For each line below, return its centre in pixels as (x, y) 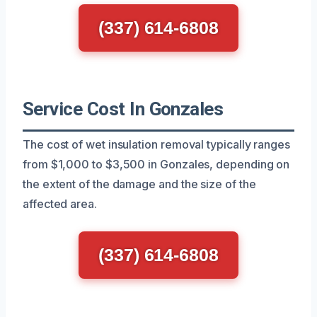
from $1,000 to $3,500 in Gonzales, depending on (156, 164)
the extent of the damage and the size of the (139, 184)
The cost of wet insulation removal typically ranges (156, 144)
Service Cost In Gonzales (123, 109)
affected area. (60, 203)
